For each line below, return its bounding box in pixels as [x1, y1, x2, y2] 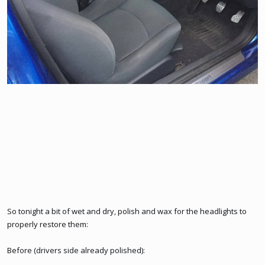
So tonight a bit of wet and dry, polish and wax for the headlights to [7, 206, 247, 216]
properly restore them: [7, 219, 88, 230]
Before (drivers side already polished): [7, 245, 145, 256]
